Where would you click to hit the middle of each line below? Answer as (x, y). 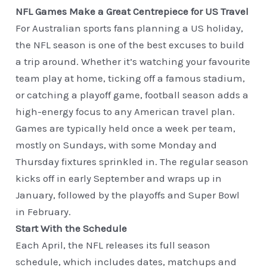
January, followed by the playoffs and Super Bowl (128, 195)
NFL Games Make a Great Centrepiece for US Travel (132, 12)
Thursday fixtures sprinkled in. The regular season (132, 162)
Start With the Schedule (72, 229)
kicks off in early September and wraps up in (119, 178)
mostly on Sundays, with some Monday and (117, 145)
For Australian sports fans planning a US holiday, (130, 28)
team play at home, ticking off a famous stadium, (131, 78)
